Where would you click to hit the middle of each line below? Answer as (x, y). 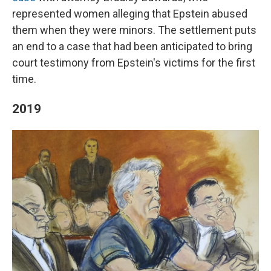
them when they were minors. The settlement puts (134, 30)
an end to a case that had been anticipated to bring (132, 47)
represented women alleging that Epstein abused (130, 14)
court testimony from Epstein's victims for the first (134, 63)
